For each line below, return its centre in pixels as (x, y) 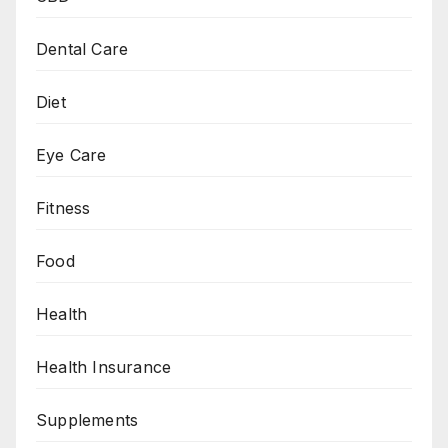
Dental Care (82, 48)
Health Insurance (104, 366)
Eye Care (71, 154)
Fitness (63, 207)
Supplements (87, 419)
